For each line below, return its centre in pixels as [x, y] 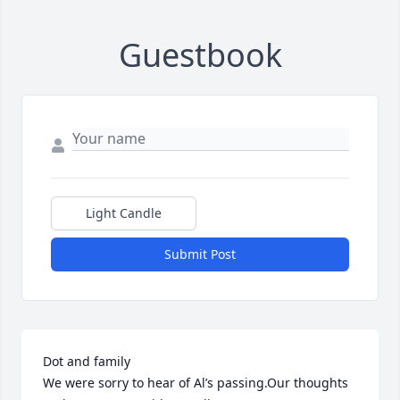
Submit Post [200, 254]
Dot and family [87, 361]
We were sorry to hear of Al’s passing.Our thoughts [196, 383]
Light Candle [124, 213]
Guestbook [200, 55]
